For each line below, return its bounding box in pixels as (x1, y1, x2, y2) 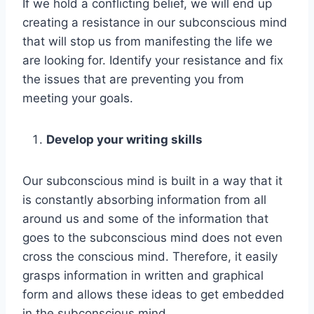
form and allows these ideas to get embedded (22, 287, 285, 302)
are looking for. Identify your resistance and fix (22, 53, 283, 68)
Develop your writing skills (46, 132, 205, 147)
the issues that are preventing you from (22, 72, 244, 87)
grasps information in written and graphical (22, 268, 264, 283)
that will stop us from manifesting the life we (22, 34, 273, 49)
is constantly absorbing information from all (22, 193, 266, 207)
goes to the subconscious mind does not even (22, 231, 282, 245)
